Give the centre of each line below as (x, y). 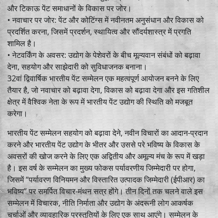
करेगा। (18, 113)
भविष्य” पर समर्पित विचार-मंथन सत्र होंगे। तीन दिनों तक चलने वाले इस (105, 191)
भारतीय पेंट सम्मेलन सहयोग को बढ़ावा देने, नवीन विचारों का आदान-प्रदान (108, 133)
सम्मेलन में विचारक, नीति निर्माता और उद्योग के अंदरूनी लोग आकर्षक (100, 203)
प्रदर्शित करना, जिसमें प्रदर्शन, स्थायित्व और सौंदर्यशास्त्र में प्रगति (99, 31)
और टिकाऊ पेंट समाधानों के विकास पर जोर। (70, 8)
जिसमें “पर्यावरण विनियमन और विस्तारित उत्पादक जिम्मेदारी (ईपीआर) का (106, 179)
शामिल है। (22, 43)
